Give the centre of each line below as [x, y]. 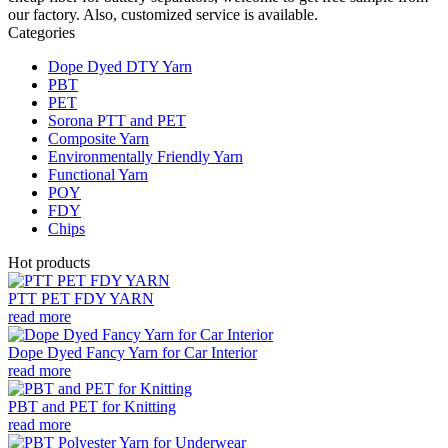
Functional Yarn [98, 174]
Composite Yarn [98, 138]
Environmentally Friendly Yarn [145, 156]
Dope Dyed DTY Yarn [120, 66]
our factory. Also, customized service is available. [163, 14]
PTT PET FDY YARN [81, 298]
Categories [41, 32]
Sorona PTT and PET [117, 120]
